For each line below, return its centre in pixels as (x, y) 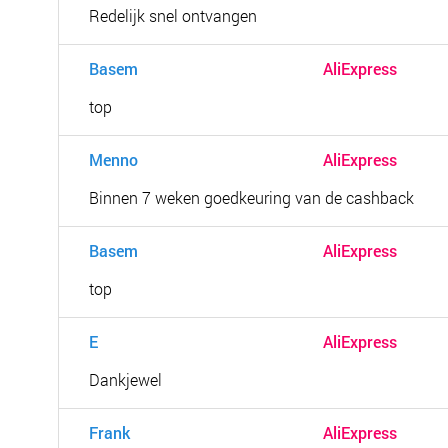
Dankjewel (125, 379)
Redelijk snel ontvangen (173, 15)
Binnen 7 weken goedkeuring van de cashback (251, 197)
